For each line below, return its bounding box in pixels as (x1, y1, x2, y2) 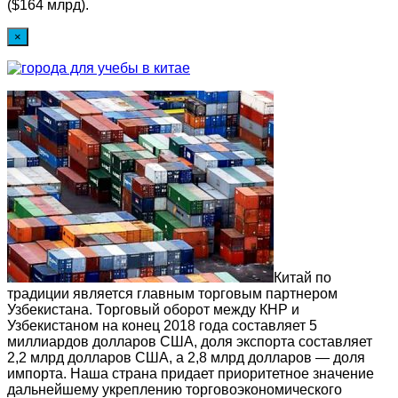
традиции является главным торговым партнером (7, 285, 338, 301)
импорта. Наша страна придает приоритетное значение (7, 365, 374, 381)
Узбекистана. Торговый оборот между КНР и (7, 301, 299, 317)
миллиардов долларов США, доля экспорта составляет (7, 333, 372, 349)
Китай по (274, 269, 331, 285)
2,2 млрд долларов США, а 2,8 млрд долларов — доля (7, 349, 365, 365)
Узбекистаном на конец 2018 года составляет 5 (7, 317, 317, 333)
